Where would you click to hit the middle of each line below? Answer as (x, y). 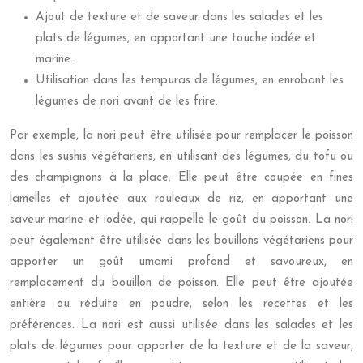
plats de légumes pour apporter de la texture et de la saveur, (181, 346)
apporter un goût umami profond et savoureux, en (181, 262)
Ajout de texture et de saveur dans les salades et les (179, 17)
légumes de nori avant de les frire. (127, 102)
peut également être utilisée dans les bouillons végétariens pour (181, 241)
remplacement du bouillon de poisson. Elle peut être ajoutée (181, 283)
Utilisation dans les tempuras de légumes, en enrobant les (190, 81)
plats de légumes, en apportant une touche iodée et (176, 38)
